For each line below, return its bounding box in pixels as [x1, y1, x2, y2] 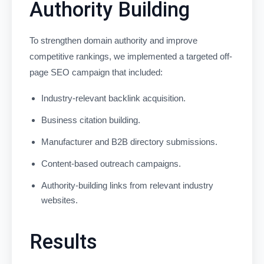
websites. [41, 194, 78, 205]
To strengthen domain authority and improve [29, 35, 197, 45]
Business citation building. [41, 114, 140, 125]
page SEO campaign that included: [29, 67, 163, 77]
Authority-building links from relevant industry [41, 180, 213, 190]
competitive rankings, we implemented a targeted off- [29, 51, 232, 61]
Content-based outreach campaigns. [41, 158, 181, 169]
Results [29, 230, 97, 254]
